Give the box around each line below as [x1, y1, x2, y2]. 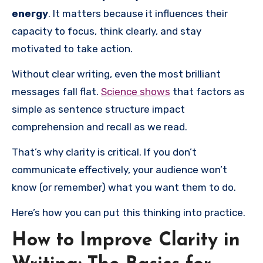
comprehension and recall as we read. [12, 121, 187, 133]
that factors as [170, 86, 245, 98]
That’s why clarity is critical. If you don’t [12, 146, 197, 159]
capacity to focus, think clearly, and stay [12, 25, 201, 38]
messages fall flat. [12, 86, 101, 98]
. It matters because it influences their [48, 8, 228, 20]
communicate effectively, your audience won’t [12, 164, 227, 176]
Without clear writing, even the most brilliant [12, 68, 221, 80]
